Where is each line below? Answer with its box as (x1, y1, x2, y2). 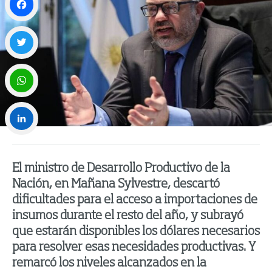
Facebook (5, 26, 42, 35)
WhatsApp (5, 102, 46, 111)
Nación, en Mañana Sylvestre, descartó (12, 178, 220, 191)
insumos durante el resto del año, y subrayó (12, 210, 243, 223)
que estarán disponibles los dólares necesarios (12, 226, 260, 239)
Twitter (5, 64, 35, 73)
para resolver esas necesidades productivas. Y (12, 242, 256, 254)
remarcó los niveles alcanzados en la (12, 257, 206, 270)
